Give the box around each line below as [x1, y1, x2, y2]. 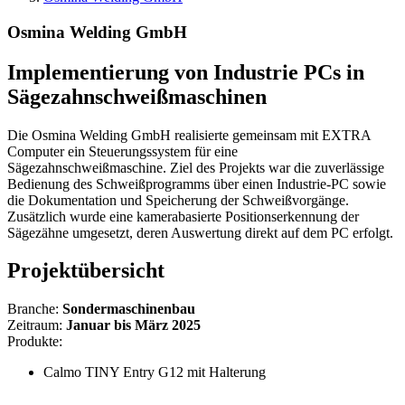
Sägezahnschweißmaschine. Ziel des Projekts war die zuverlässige [7, 159, 384, 175]
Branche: [7, 301, 62, 317]
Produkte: [7, 334, 62, 350]
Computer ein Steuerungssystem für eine [7, 143, 238, 159]
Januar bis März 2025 [66, 317, 201, 334]
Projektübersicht [7, 259, 165, 283]
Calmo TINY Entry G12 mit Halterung [43, 364, 266, 381]
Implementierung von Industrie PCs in [7, 60, 364, 84]
